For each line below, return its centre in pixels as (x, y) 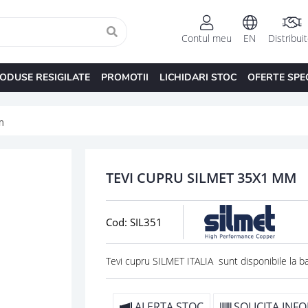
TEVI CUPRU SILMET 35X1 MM (201, 177)
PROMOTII (124, 77)
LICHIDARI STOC (198, 77)
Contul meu (206, 38)
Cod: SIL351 (134, 222)
